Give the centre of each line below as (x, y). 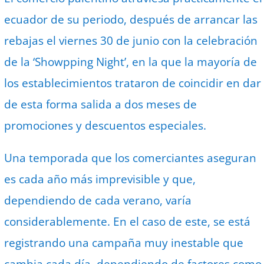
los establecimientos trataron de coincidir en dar (133, 83)
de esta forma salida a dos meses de (101, 105)
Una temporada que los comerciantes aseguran (131, 158)
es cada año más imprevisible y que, (100, 179)
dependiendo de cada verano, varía (98, 201)
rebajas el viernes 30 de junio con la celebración (131, 41)
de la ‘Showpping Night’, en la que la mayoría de (131, 62)
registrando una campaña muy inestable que (124, 243)
